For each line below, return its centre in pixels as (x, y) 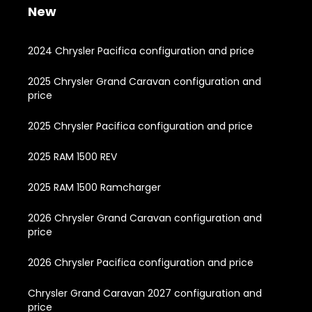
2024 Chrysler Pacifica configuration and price (141, 50)
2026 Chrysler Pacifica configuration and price (141, 262)
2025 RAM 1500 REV (72, 156)
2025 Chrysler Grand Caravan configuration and (145, 81)
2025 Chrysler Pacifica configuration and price (140, 126)
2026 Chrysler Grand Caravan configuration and (145, 218)
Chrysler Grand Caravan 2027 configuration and (145, 293)
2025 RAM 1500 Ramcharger (94, 187)
